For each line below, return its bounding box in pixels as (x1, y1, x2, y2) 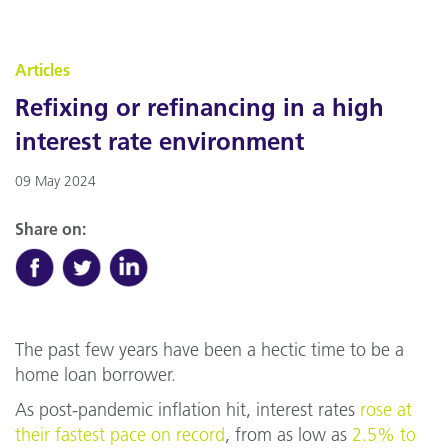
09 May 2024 (15, 172, 96, 190)
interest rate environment (15, 127, 304, 156)
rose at (360, 399, 412, 421)
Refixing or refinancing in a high (15, 93, 384, 122)
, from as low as (225, 424, 352, 446)
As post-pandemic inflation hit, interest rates (15, 399, 360, 421)
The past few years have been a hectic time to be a (15, 339, 404, 361)
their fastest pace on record (15, 424, 225, 446)
